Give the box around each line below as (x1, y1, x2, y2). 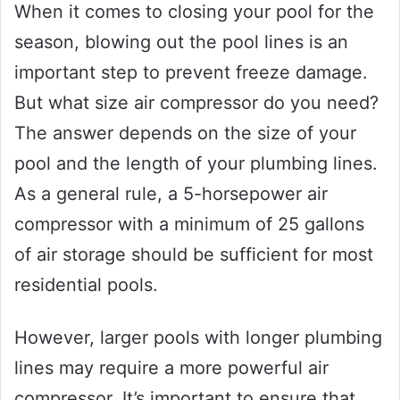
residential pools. (14, 274, 158, 296)
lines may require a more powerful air (14, 357, 329, 379)
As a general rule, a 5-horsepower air (14, 183, 328, 205)
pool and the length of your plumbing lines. (14, 153, 378, 175)
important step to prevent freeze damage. (14, 62, 368, 84)
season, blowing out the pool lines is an (14, 31, 348, 54)
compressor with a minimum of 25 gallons (14, 213, 364, 236)
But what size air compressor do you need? (14, 92, 379, 114)
